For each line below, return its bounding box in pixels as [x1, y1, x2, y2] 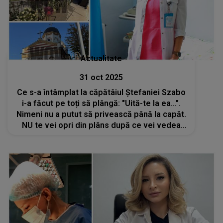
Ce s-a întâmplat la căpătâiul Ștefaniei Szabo [16, 87, 186, 97]
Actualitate [80, 53, 122, 63]
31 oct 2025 [79, 72, 123, 82]
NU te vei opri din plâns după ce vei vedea [21, 120, 181, 130]
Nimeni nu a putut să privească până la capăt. [16, 109, 186, 119]
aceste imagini [73, 131, 129, 141]
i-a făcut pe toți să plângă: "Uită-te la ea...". [21, 98, 181, 108]
